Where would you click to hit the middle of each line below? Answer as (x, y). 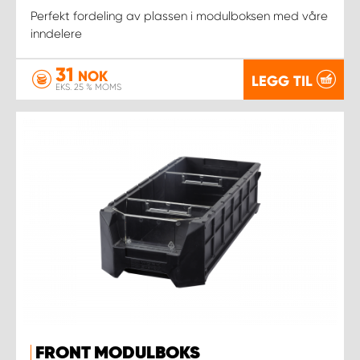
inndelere (56, 33)
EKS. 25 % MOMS (88, 87)
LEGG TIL (282, 81)
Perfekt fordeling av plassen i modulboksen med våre (179, 16)
